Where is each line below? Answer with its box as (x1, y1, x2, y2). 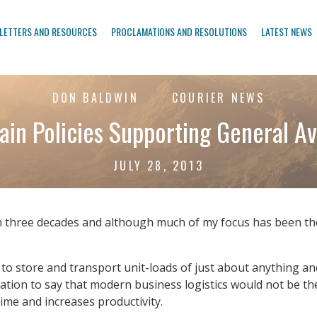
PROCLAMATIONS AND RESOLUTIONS (111, 24, 247, 39)
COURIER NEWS (166, 89, 265, 107)
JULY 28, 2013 (113, 157, 204, 175)
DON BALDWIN (52, 89, 139, 107)
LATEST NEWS (261, 24, 312, 39)
